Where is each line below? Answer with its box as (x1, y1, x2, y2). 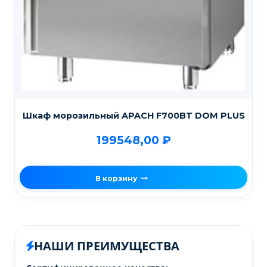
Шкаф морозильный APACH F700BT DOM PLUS (22, 110, 245, 122)
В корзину (95, 173, 138, 183)
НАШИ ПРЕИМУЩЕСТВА (34, 238, 180, 254)
